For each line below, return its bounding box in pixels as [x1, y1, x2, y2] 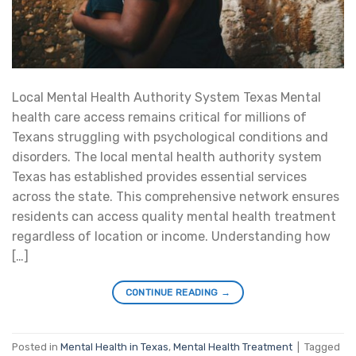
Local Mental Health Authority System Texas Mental [12, 90, 321, 106]
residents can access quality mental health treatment [12, 209, 336, 225]
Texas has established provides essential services [12, 169, 307, 185]
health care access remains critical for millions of [12, 110, 307, 126]
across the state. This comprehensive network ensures [12, 189, 339, 205]
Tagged [304, 340, 340, 353]
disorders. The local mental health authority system [12, 149, 322, 165]
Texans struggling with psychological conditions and [12, 130, 328, 145]
